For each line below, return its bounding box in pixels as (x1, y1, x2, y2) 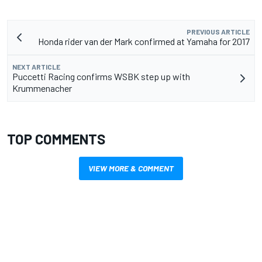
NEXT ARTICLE (12, 63, 60, 71)
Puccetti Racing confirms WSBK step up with (12, 71, 190, 82)
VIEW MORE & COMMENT (88, 163, 174, 174)
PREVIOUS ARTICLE (187, 27, 250, 36)
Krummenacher (12, 82, 72, 94)
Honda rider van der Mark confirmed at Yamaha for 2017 (38, 36, 250, 47)
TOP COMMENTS (7, 130, 105, 148)
